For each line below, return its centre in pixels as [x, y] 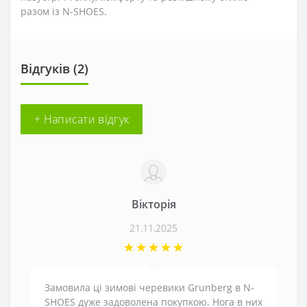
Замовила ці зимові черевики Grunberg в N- [149, 287]
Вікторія [153, 204]
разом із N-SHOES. [64, 11]
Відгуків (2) [54, 69]
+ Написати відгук [82, 119]
